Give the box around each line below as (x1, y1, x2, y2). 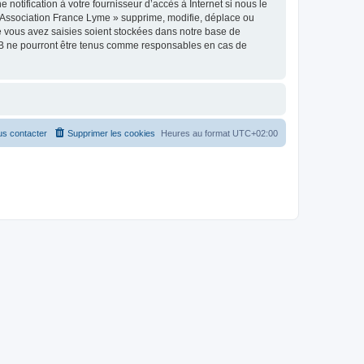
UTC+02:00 (232, 128, 278, 138)
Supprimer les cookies (67, 128, 155, 138)
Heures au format (161, 128, 232, 138)
